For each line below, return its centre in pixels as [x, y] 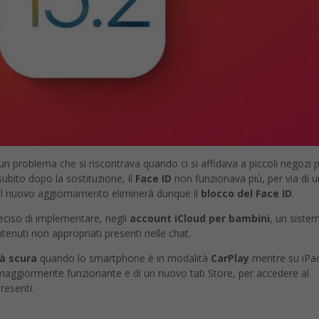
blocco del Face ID [246, 193]
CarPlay [230, 258]
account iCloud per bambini [200, 218]
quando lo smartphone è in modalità [124, 258]
